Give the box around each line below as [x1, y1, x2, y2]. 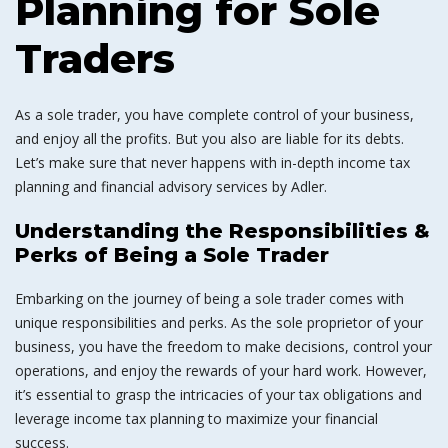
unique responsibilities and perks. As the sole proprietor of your [15, 313, 423, 332]
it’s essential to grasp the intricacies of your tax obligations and [15, 385, 422, 404]
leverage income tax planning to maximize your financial [15, 409, 378, 428]
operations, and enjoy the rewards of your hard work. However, [15, 361, 427, 380]
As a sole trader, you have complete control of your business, [15, 105, 414, 124]
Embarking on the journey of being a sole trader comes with [15, 289, 404, 308]
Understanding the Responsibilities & [15, 219, 430, 243]
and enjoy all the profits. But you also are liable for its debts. [15, 129, 404, 148]
